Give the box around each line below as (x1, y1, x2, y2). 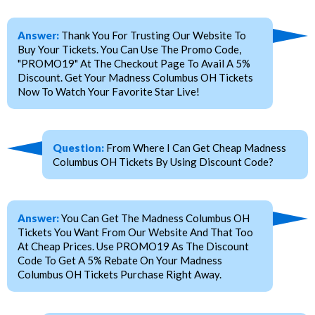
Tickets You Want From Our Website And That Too (18, 226, 253, 239)
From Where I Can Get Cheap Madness (104, 141, 286, 155)
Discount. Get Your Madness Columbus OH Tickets (18, 71, 253, 84)
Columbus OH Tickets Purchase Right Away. (18, 268, 221, 281)
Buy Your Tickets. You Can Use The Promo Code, (18, 43, 241, 56)
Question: (53, 141, 104, 155)
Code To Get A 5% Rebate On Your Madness (18, 254, 222, 267)
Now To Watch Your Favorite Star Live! (18, 85, 200, 98)
